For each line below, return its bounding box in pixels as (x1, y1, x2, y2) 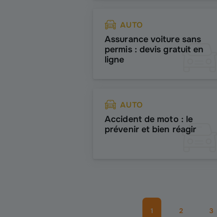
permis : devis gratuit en (105, 44, 204, 55)
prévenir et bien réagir (105, 124, 197, 135)
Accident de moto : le (105, 114, 193, 124)
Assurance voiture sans (105, 34, 201, 45)
